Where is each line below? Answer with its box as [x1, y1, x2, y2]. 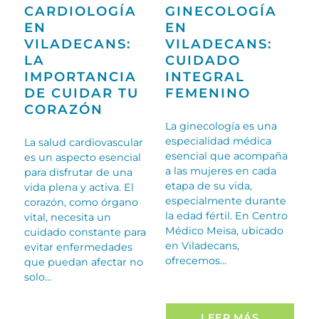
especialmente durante [164, 194, 286, 208]
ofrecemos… [164, 254, 226, 268]
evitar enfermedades [23, 241, 132, 254]
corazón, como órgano [23, 196, 138, 209]
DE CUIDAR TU [23, 85, 139, 102]
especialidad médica [164, 135, 271, 148]
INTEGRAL [164, 68, 245, 85]
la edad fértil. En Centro [164, 209, 288, 223]
